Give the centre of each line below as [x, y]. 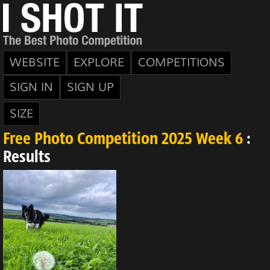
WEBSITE [35, 63]
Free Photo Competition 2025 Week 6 [123, 140]
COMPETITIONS [181, 63]
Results [27, 158]
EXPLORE [99, 63]
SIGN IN [31, 87]
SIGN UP [90, 87]
